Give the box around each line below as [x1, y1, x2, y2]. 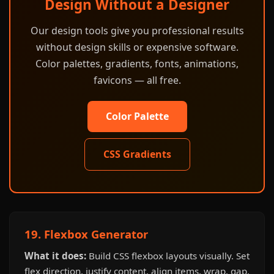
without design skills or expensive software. [35, 40, 239, 54]
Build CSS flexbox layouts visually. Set [86, 250, 250, 262]
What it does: [24, 250, 86, 262]
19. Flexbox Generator [24, 226, 148, 242]
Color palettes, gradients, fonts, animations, [35, 57, 239, 70]
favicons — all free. [93, 73, 181, 87]
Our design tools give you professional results [30, 24, 244, 37]
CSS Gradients [103, 147, 171, 161]
